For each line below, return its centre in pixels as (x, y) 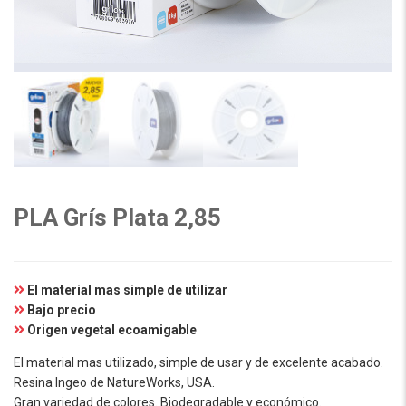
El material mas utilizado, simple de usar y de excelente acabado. (198, 362)
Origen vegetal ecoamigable (112, 329)
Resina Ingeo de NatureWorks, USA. (114, 382)
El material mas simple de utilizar (127, 290)
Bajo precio (62, 309)
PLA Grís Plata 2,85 (117, 217)
